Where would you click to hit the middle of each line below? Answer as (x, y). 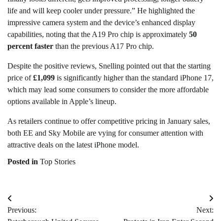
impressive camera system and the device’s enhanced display (101, 22)
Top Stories (58, 161)
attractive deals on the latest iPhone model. (73, 145)
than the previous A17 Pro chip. (104, 46)
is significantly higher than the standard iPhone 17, (134, 77)
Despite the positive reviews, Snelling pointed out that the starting (109, 66)
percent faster (30, 46)
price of (20, 77)
